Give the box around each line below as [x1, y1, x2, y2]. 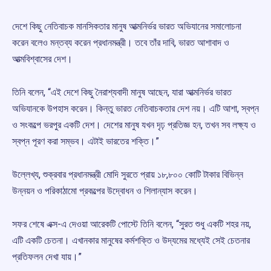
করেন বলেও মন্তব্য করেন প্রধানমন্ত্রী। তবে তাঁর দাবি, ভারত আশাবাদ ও [12, 37, 229, 49]
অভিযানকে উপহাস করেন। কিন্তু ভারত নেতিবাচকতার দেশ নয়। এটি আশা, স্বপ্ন [12, 103, 259, 115]
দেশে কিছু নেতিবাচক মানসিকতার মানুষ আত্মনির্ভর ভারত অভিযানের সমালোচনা [12, 21, 241, 33]
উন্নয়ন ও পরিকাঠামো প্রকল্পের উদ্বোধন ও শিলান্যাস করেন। [12, 185, 198, 197]
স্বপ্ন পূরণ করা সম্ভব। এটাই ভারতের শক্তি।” [12, 135, 159, 148]
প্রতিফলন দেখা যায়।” [12, 251, 82, 263]
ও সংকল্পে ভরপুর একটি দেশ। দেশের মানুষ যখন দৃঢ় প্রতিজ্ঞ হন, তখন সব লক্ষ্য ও [12, 119, 256, 131]
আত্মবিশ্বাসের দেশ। [12, 53, 73, 65]
